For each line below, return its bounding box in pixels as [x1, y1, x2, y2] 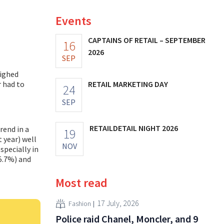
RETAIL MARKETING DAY [88, 78, 168, 89]
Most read [55, 174, 107, 190]
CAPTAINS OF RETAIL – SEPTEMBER [88, 34, 205, 45]
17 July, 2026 [97, 198, 139, 208]
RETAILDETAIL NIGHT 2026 [89, 122, 178, 133]
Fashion [68, 199, 91, 208]
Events [55, 12, 91, 28]
